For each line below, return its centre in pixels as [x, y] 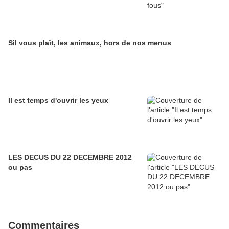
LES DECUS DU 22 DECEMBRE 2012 [70, 157]
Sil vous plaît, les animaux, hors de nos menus [90, 43]
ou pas [20, 167]
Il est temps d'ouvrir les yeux [58, 100]
